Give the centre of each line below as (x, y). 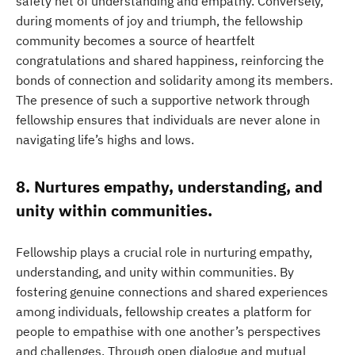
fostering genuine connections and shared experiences (172, 292)
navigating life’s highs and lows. (105, 139)
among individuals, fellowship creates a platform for (164, 311)
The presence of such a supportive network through (163, 100)
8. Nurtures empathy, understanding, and (169, 187)
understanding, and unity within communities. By (155, 272)
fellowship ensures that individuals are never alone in (168, 120)
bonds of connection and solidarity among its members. (174, 80)
